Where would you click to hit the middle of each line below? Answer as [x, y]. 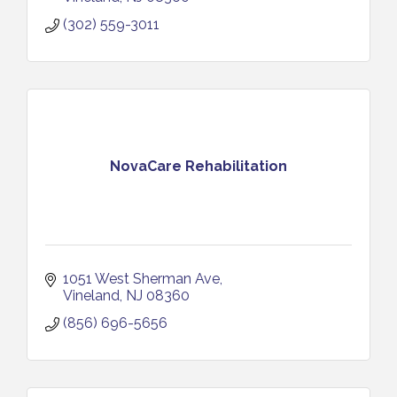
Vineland [91, 295]
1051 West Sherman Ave [141, 278]
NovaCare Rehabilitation [198, 167]
